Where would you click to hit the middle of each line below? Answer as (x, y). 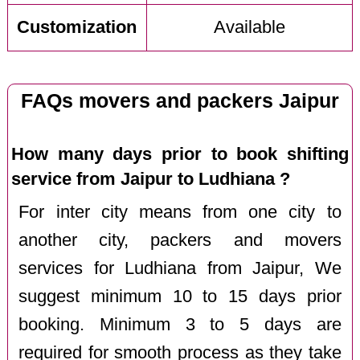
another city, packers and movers (180, 240)
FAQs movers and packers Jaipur (180, 100)
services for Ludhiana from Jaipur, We (180, 268)
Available (249, 28)
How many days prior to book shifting (180, 153)
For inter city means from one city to (180, 212)
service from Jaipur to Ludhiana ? (151, 178)
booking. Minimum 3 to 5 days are (180, 324)
